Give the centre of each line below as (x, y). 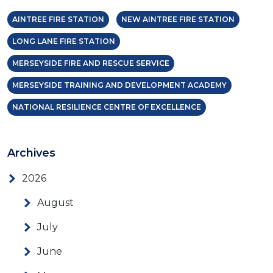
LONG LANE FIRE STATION (64, 41)
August (55, 203)
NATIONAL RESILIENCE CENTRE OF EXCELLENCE (107, 107)
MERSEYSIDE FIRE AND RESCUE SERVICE (91, 63)
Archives (31, 153)
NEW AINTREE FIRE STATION (178, 19)
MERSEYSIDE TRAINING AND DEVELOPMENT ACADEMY (119, 85)
